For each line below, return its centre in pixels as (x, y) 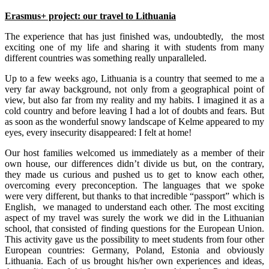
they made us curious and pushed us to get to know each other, (134, 175)
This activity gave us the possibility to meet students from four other (134, 240)
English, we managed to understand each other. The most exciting (134, 207)
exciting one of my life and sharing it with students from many (134, 47)
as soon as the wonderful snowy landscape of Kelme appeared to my (134, 122)
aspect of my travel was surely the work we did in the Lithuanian (134, 218)
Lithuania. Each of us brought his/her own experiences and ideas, (134, 261)
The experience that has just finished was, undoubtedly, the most (134, 37)
